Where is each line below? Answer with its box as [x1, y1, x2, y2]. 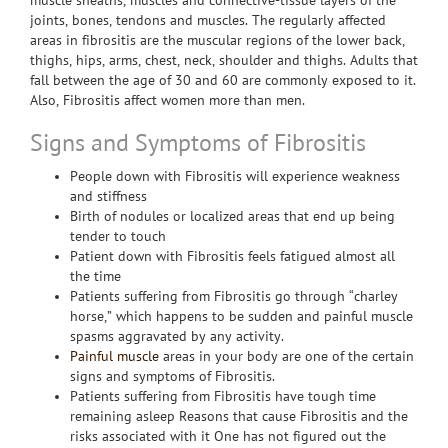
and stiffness [70, 189, 147, 204]
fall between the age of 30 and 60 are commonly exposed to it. [30, 73, 416, 88]
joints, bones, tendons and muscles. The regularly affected [30, 13, 386, 28]
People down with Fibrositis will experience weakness [70, 169, 400, 184]
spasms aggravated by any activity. [70, 329, 284, 344]
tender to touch [70, 229, 166, 244]
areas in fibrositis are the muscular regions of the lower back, [30, 33, 405, 48]
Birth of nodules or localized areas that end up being [70, 209, 395, 224]
